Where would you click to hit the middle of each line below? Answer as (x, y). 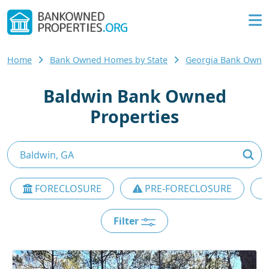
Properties (134, 116)
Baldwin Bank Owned (134, 96)
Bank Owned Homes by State (109, 60)
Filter (127, 221)
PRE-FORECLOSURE (187, 189)
